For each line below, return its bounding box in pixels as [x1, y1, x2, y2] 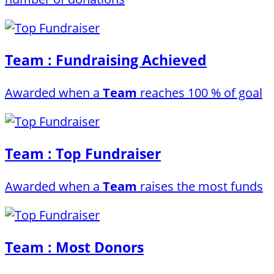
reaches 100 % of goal [137, 84, 262, 101]
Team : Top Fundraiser [5, 144, 161, 164]
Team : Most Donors [5, 237, 144, 257]
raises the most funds [137, 177, 263, 194]
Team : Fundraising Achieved [5, 50, 207, 70]
